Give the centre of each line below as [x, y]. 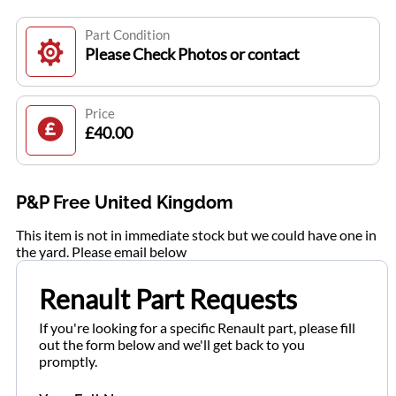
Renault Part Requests [168, 299]
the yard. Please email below [101, 252]
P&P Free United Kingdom [124, 203]
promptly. [68, 362]
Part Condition [127, 35]
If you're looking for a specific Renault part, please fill [197, 328]
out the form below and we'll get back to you [172, 345]
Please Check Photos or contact [192, 54]
